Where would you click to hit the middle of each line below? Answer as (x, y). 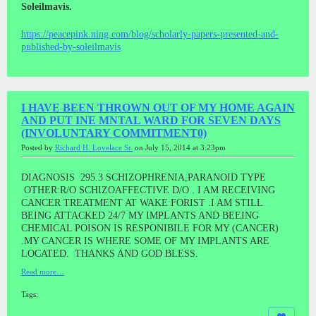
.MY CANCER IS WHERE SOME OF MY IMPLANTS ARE (145, 241)
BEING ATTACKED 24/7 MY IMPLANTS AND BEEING (140, 215)
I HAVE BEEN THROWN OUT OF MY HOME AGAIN (158, 107)
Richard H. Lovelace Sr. (94, 147)
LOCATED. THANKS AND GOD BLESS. (110, 253)
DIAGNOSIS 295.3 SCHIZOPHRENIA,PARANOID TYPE (144, 177)
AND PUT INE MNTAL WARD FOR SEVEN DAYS (151, 120)
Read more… (43, 272)
